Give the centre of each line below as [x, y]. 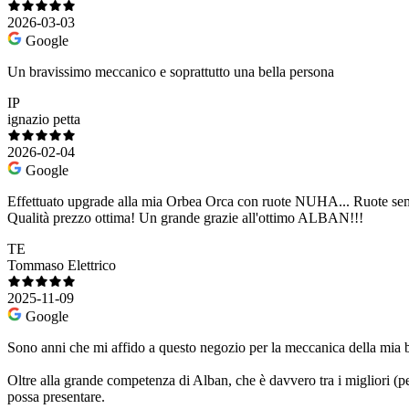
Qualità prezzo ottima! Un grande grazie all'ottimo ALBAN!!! [185, 218]
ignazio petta [44, 120]
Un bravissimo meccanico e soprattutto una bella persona [171, 72]
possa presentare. [56, 397]
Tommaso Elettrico [62, 266]
